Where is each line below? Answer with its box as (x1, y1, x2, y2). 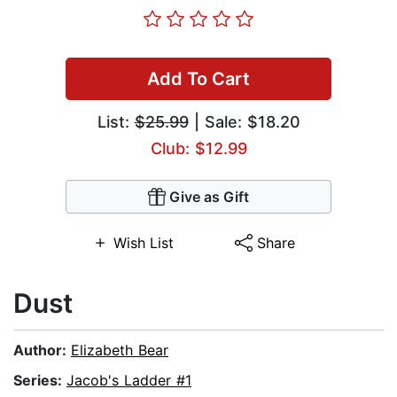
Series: (13, 371, 66, 390)
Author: (13, 341, 71, 360)
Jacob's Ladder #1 (66, 371, 191, 390)
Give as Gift (169, 188, 249, 206)
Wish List (113, 234, 174, 253)
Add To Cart (147, 68, 250, 90)
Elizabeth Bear (71, 341, 168, 360)
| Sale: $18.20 (188, 113, 300, 132)
